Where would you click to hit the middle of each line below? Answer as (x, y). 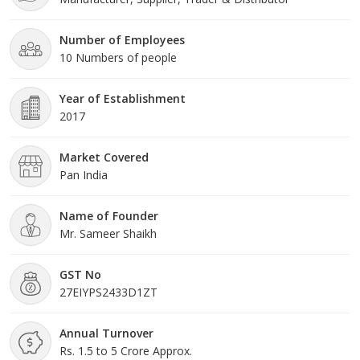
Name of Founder (109, 215)
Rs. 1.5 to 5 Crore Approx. (126, 350)
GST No (80, 274)
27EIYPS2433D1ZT (108, 292)
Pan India (84, 174)
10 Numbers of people (118, 57)
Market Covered (104, 157)
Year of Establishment (123, 98)
